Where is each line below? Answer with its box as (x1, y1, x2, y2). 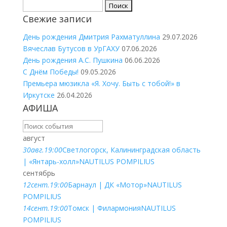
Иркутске (22, 90, 55, 100)
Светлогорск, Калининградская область (62, 145, 201, 155)
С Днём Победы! (22, 67, 79, 77)
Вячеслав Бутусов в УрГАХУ (22, 44, 120, 53)
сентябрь (22, 168, 55, 178)
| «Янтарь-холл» (22, 157, 79, 166)
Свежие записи (22, 13, 92, 25)
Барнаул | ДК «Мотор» (67, 180, 147, 190)
